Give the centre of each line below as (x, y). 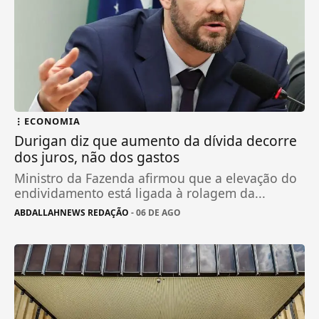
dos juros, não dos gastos (97, 157)
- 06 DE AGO (155, 212)
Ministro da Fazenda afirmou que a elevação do (156, 178)
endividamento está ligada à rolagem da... (140, 193)
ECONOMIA (53, 121)
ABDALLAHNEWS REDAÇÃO (72, 212)
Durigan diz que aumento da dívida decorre (156, 140)
